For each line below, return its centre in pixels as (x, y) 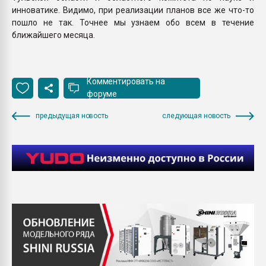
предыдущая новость (72, 115)
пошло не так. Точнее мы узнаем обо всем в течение (133, 22)
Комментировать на (126, 82)
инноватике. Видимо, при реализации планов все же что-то (133, 10)
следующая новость (196, 115)
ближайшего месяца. (53, 35)
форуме (102, 94)
